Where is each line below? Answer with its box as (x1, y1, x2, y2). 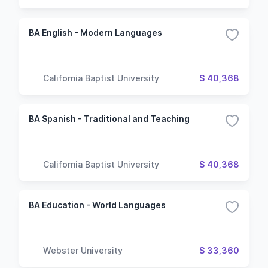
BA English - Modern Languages (29, 28, 162, 38)
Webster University (43, 245, 123, 255)
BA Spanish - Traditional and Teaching (29, 114, 190, 124)
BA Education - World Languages (29, 200, 166, 210)
